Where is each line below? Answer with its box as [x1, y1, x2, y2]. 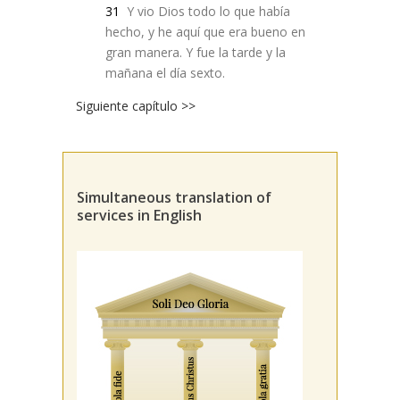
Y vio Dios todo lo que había [122, 3, 290, 20]
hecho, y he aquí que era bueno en [104, 23, 305, 40]
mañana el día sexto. [104, 64, 225, 81]
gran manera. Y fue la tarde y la [104, 44, 286, 61]
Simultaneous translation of [77, 187, 271, 207]
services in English [77, 205, 202, 225]
